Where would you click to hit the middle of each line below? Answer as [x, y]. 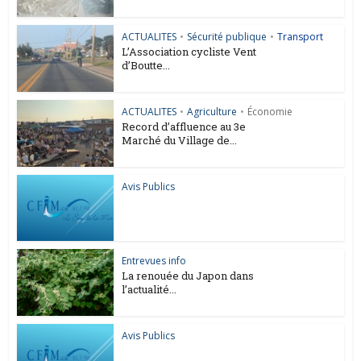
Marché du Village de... [180, 140]
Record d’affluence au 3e [184, 126]
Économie [270, 111]
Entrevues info [154, 261]
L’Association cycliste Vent [189, 52]
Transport [301, 37]
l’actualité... [149, 290]
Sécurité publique [227, 37]
